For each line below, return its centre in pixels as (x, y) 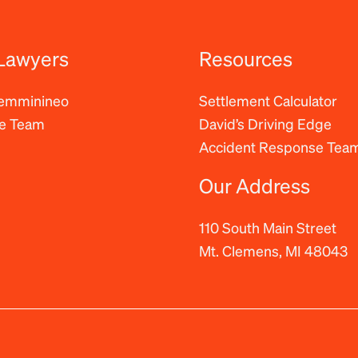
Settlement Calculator (268, 100)
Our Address (255, 185)
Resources (246, 58)
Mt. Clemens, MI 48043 (273, 251)
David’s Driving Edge (265, 123)
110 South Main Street (268, 227)
